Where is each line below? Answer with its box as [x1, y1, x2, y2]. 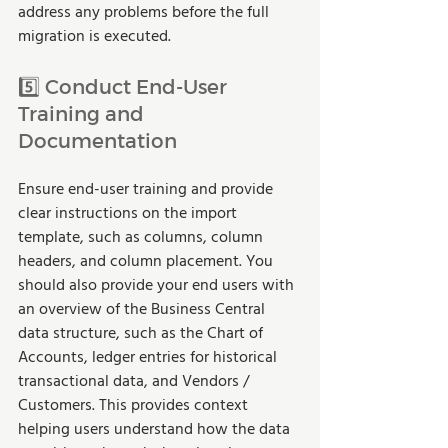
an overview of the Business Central [18, 296, 269, 323]
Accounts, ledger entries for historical [18, 344, 281, 371]
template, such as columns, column [18, 224, 267, 251]
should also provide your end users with [18, 272, 298, 299]
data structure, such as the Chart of [18, 320, 267, 347]
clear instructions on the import [18, 200, 241, 227]
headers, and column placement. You [18, 248, 277, 275]
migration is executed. [18, 23, 171, 50]
